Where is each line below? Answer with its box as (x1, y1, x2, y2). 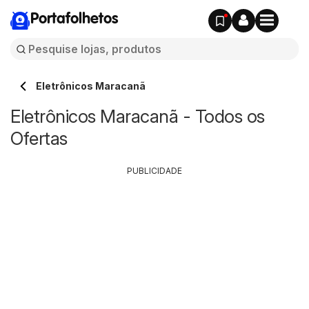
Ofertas (10, 128, 68, 149)
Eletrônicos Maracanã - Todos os (10, 106, 265, 127)
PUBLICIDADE (127, 166, 182, 176)
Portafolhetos (30, 12, 118, 27)
